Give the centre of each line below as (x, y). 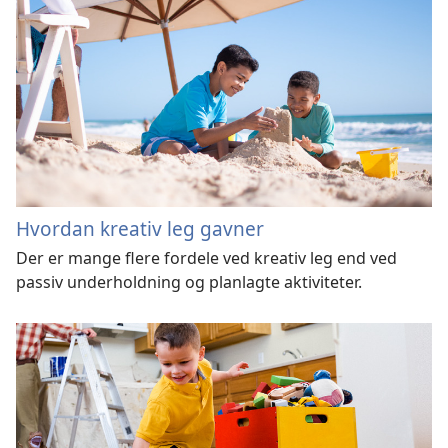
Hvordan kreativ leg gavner (140, 228)
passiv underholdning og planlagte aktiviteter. (189, 282)
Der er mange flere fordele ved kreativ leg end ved (206, 258)
